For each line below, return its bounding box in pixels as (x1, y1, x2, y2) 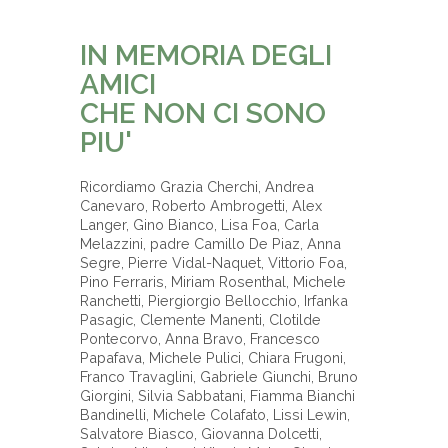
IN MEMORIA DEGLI (80, 39, 332, 73)
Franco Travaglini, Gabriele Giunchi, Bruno (80, 368, 358, 386)
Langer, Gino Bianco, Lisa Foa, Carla (80, 216, 319, 234)
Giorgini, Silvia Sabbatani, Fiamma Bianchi (80, 387, 355, 405)
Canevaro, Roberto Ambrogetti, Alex (80, 197, 322, 215)
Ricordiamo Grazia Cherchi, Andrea (80, 178, 314, 196)
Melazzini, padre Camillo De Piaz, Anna (80, 235, 341, 253)
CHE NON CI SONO (80, 97, 326, 131)
